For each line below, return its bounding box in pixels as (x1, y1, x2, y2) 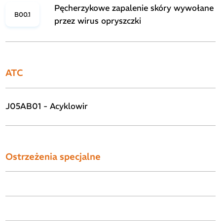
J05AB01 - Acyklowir (5, 101, 88, 112)
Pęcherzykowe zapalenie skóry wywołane (54, 3, 214, 14)
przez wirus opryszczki (54, 16, 142, 27)
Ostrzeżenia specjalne (5, 150, 101, 162)
